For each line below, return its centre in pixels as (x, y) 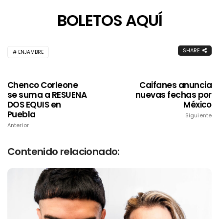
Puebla (22, 114)
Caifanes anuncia (175, 85)
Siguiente (198, 115)
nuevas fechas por (173, 95)
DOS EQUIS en (34, 105)
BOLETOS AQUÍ (109, 20)
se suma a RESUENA (47, 95)
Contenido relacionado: (64, 152)
